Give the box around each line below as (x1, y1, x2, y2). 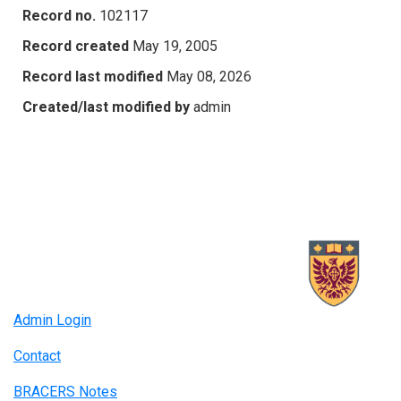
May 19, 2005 (132, 37, 218, 55)
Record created (22, 37, 129, 55)
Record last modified (22, 67, 163, 85)
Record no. (22, 6, 96, 24)
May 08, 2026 (166, 67, 252, 85)
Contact (13, 347, 61, 365)
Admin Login (13, 311, 91, 329)
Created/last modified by (22, 98, 190, 115)
